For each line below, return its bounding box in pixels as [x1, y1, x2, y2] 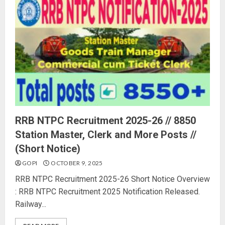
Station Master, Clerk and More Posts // [15, 129, 196, 141]
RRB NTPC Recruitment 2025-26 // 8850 [15, 115, 198, 127]
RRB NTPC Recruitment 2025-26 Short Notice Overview [15, 174, 210, 184]
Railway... [15, 199, 46, 209]
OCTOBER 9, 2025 [49, 159, 103, 167]
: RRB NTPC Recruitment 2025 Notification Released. [15, 187, 200, 196]
